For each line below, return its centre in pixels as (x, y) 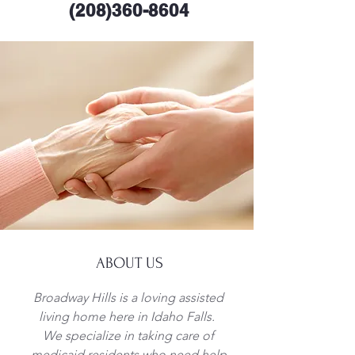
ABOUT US (129, 263)
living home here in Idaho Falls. (128, 317)
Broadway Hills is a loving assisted (128, 298)
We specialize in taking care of (128, 336)
